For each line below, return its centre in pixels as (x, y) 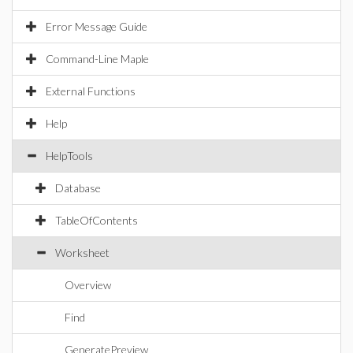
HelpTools (69, 156)
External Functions (91, 91)
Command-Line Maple (97, 59)
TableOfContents (97, 220)
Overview (88, 285)
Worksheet (82, 253)
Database (78, 188)
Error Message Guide (97, 26)
